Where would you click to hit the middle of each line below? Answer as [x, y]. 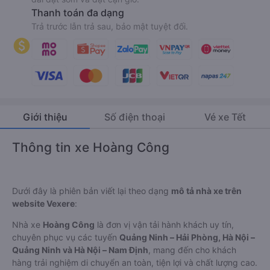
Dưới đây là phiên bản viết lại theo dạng [92, 190]
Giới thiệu [45, 117]
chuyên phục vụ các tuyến [66, 237]
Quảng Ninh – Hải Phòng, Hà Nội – [187, 237]
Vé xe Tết [225, 117]
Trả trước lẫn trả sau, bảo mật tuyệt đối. [110, 27]
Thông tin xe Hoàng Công [91, 148]
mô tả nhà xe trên [206, 190]
